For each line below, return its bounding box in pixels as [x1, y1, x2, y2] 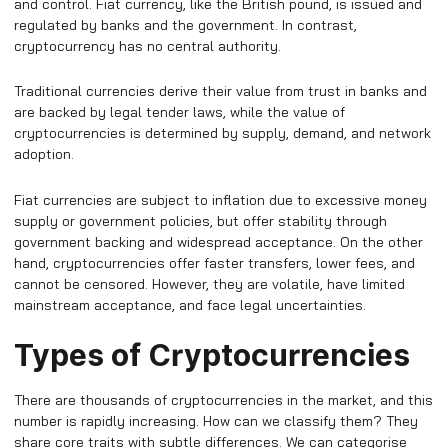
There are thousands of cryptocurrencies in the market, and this [14, 391, 433, 409]
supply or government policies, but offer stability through [14, 211, 387, 230]
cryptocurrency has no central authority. [14, 36, 281, 55]
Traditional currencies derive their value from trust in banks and [14, 82, 427, 100]
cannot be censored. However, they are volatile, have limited [14, 274, 405, 293]
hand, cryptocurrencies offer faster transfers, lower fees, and [14, 253, 415, 272]
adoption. [14, 145, 74, 163]
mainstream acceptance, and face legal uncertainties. [14, 295, 366, 314]
